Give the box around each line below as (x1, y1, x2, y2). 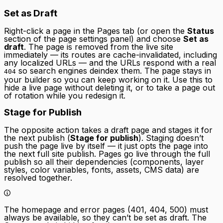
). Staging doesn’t (138, 133, 204, 143)
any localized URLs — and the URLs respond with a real (4, 57, 216, 68)
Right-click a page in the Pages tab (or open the (4, 25, 187, 36)
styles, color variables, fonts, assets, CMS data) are (4, 165, 199, 175)
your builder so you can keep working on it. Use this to (4, 74, 213, 85)
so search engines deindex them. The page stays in (16, 65, 211, 76)
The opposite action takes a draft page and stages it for (4, 125, 213, 135)
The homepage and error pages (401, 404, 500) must (4, 205, 208, 215)
